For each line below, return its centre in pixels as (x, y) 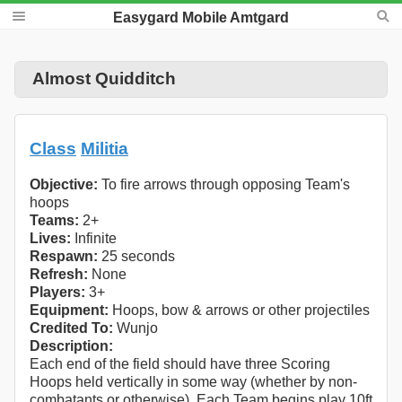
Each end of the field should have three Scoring (180, 364)
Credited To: (71, 328)
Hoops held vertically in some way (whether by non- (193, 382)
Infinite (94, 239)
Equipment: (69, 310)
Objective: (64, 185)
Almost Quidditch (104, 79)
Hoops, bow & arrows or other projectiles (239, 310)
